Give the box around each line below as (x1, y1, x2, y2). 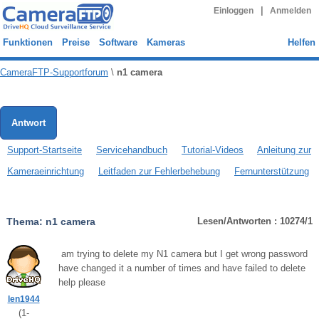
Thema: (6, 216, 43, 227)
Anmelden (270, 6, 312, 15)
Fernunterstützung (234, 166, 309, 177)
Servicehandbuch (96, 145, 167, 155)
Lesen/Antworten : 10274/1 (197, 216, 313, 226)
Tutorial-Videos (182, 145, 244, 155)
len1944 (7, 294, 40, 304)
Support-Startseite (7, 145, 82, 155)
